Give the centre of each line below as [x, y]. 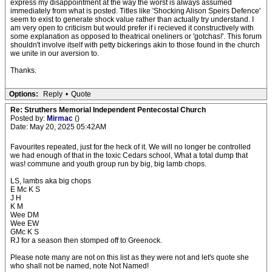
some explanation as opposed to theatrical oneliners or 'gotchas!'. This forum [136, 36]
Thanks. [23, 70]
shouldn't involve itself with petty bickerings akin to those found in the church [135, 45]
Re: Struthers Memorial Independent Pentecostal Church [108, 110]
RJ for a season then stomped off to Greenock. [86, 240]
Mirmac [61, 118]
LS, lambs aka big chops [51, 181]
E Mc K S [25, 189]
